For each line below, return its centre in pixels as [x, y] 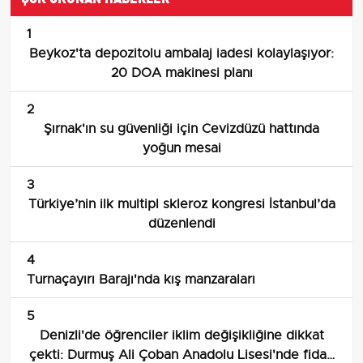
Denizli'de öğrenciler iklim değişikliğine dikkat [181, 336]
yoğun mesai [181, 149]
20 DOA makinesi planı [181, 73]
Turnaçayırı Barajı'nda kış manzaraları [141, 280]
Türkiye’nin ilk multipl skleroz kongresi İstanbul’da [181, 205]
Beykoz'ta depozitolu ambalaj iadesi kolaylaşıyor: [181, 54]
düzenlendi [181, 224]
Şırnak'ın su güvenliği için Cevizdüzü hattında [181, 129]
